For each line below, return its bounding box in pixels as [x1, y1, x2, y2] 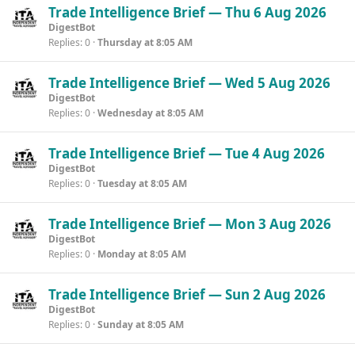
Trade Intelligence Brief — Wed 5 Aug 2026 [48, 74, 330, 92]
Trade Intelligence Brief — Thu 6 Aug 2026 [48, 3, 326, 21]
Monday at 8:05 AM [97, 247, 186, 261]
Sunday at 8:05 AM [97, 318, 184, 331]
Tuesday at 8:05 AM [97, 177, 187, 190]
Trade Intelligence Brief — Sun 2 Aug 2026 [48, 285, 326, 303]
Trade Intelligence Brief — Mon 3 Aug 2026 [48, 215, 331, 233]
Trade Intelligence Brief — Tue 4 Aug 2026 [48, 144, 325, 162]
